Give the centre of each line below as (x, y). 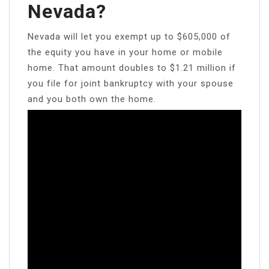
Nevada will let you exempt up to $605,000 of (129, 36)
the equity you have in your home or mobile (125, 52)
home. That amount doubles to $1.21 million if (132, 68)
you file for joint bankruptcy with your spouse (131, 83)
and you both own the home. (92, 99)
